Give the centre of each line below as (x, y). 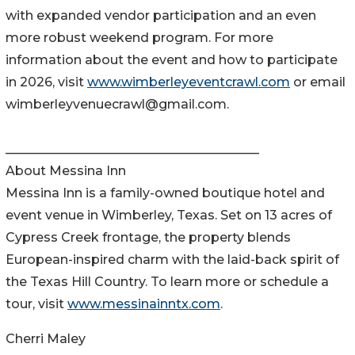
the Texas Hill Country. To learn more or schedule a (167, 281)
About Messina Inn (66, 170)
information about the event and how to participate (172, 59)
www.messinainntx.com (144, 303)
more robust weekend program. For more (139, 37)
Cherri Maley (46, 338)
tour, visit (36, 303)
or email (318, 82)
